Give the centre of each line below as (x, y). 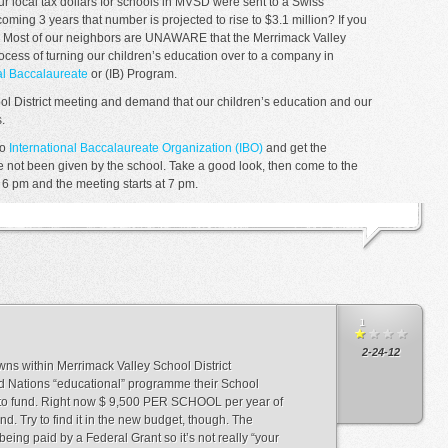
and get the (295, 148)
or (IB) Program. (132, 74)
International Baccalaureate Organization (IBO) (136, 148)
